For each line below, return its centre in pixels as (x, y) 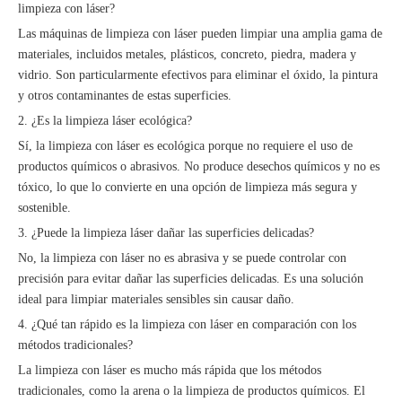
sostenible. (44, 208)
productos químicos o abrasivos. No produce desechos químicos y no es (199, 166)
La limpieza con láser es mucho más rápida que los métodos (170, 370)
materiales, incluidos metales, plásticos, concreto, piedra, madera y (187, 54)
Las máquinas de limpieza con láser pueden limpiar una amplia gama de (200, 34)
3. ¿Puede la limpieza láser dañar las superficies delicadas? (166, 233)
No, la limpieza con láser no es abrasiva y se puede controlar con (182, 258)
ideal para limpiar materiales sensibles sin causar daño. (156, 299)
